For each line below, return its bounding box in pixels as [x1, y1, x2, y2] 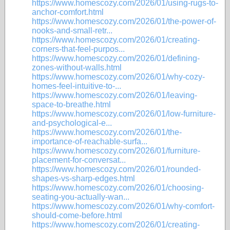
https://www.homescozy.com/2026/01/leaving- [32, 91, 197, 100]
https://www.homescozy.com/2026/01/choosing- [32, 183, 204, 192]
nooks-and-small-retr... [32, 26, 112, 35]
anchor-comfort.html [32, 8, 104, 16]
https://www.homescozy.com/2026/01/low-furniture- [32, 109, 216, 118]
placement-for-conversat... [32, 156, 126, 164]
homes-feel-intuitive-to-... [32, 82, 121, 90]
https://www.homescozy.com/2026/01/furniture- [32, 146, 200, 155]
